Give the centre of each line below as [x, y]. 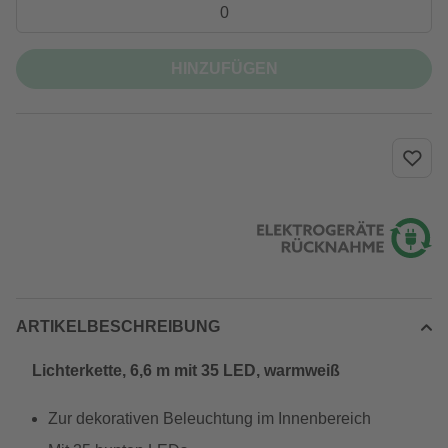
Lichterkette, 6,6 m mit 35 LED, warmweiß [186, 370]
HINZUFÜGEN [224, 68]
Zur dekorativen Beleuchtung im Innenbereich [209, 418]
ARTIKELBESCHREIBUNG [118, 326]
